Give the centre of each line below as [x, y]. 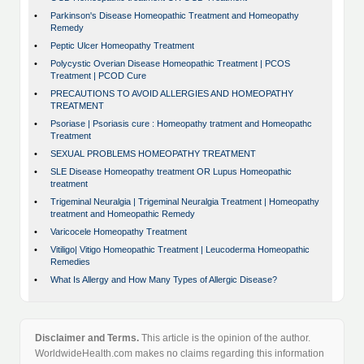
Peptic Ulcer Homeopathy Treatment [122, 46]
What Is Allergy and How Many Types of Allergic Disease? [164, 280]
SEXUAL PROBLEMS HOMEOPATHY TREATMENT [153, 154]
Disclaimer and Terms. [87, 338]
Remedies [70, 262]
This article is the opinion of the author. [225, 338]
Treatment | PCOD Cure [98, 76]
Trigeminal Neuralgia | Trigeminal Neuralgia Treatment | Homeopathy [185, 202]
